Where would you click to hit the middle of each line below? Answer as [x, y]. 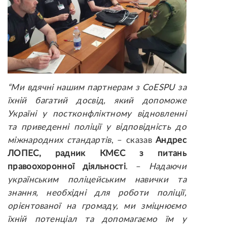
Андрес [171, 140]
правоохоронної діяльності [67, 167]
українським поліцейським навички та [97, 180]
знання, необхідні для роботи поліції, [97, 193]
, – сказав [134, 140]
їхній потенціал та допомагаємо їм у [97, 219]
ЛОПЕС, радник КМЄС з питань [97, 154]
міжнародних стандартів [60, 140]
